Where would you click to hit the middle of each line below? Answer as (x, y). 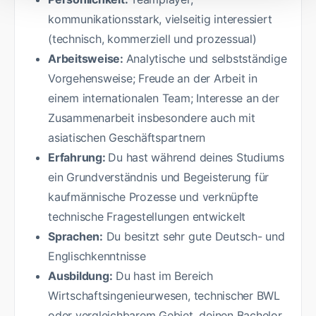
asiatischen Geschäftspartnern (127, 138)
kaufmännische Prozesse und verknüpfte (153, 197)
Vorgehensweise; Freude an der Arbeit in (153, 79)
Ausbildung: (80, 276)
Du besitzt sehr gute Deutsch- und (194, 237)
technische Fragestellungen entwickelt (147, 217)
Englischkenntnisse (97, 256)
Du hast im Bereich (163, 276)
